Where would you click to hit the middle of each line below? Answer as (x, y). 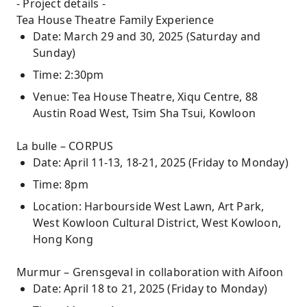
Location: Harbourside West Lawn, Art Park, (149, 206)
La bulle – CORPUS (65, 146)
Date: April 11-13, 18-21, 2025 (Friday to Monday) (161, 162)
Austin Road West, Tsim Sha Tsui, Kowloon (145, 113)
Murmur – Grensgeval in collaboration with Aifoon (150, 272)
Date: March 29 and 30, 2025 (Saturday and (147, 36)
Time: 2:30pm (69, 75)
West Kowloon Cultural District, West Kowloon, (157, 223)
